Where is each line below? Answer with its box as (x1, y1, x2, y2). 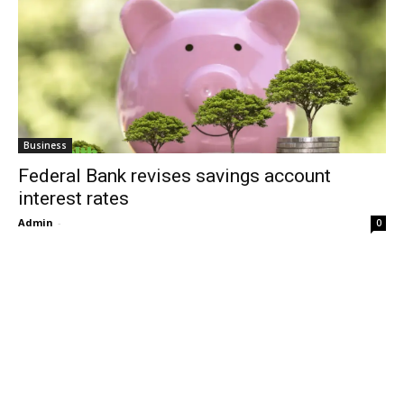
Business (23, 139, 67, 151)
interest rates (18, 188, 129, 209)
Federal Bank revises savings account (18, 165, 331, 187)
